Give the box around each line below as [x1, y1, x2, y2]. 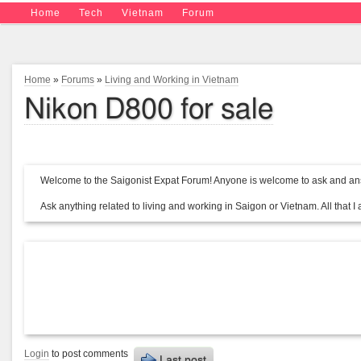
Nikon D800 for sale [24, 95, 273, 124]
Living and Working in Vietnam [105, 74, 239, 85]
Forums [61, 74, 94, 85]
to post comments [49, 348, 128, 359]
